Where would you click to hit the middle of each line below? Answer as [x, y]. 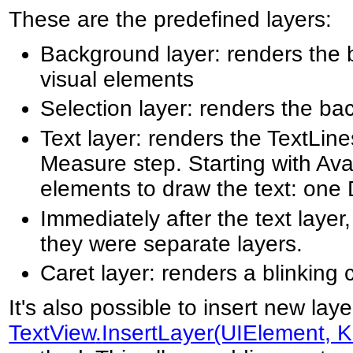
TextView [52, 333]
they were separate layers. [172, 243]
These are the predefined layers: [171, 20]
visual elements [117, 79]
